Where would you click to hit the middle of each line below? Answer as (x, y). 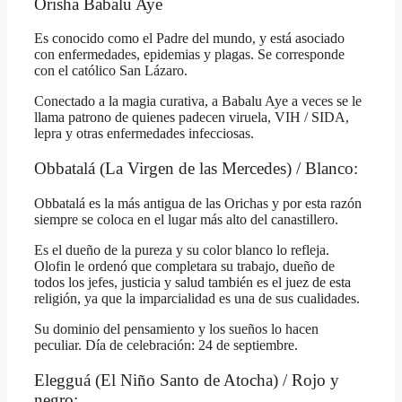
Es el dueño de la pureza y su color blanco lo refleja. (182, 249)
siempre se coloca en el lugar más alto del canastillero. (186, 219)
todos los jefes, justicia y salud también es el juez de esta (192, 282)
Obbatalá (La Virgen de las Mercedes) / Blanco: (196, 169)
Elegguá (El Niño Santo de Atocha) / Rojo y (187, 380)
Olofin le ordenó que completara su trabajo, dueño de (184, 266)
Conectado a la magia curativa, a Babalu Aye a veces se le (198, 101)
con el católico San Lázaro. (111, 71)
